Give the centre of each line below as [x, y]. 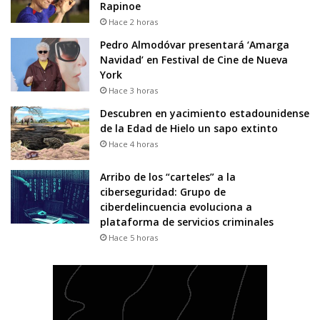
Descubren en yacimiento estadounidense [205, 114]
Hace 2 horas [133, 22]
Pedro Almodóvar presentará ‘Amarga [195, 45]
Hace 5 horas [133, 238]
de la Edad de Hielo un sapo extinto [189, 129]
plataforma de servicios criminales [187, 222]
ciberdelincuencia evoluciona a [176, 207]
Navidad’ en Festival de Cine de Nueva [194, 60]
